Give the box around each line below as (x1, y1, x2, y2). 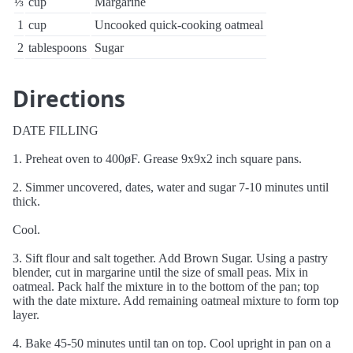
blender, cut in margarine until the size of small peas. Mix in (13, 266, 308, 279)
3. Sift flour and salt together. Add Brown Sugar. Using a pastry (13, 251, 328, 265)
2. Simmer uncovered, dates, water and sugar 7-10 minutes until (13, 180, 329, 194)
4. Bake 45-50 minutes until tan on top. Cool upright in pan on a (13, 336, 331, 350)
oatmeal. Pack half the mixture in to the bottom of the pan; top (13, 280, 319, 293)
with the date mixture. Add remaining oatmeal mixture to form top (13, 294, 339, 307)
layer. (13, 308, 39, 321)
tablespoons (28, 41, 87, 54)
